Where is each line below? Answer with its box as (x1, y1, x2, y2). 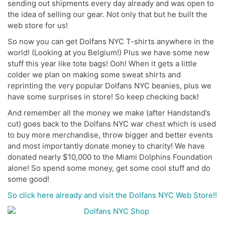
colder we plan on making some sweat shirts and (8, 69, 181, 79)
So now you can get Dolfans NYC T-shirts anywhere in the (8, 36, 214, 46)
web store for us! (8, 20, 68, 30)
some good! (8, 174, 49, 184)
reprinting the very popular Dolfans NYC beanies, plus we (8, 80, 211, 90)
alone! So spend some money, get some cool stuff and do (8, 163, 210, 173)
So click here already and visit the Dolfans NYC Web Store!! (8, 190, 217, 200)
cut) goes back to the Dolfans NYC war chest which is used (8, 119, 216, 129)
